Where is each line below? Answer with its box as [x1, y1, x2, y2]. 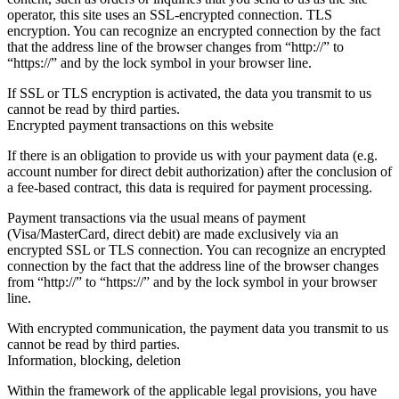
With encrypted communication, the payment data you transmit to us [7, 320, 388, 336]
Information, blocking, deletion [7, 352, 181, 368]
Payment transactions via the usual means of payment [7, 209, 305, 225]
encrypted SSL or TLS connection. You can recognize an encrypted [7, 241, 386, 257]
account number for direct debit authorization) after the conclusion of [7, 163, 392, 179]
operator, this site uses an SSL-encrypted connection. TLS [7, 6, 332, 22]
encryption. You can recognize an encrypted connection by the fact [7, 22, 380, 38]
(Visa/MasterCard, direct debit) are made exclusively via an [7, 225, 338, 241]
